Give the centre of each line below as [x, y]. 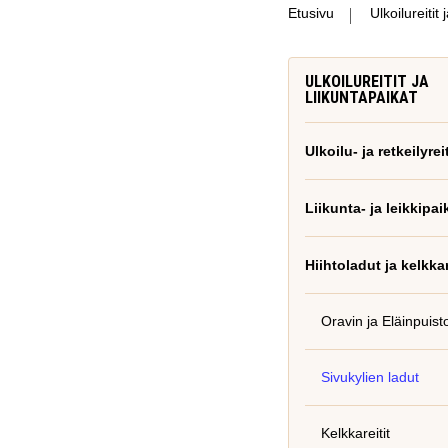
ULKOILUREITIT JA [367, 81]
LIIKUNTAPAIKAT [361, 97]
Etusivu [311, 13]
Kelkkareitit [355, 433]
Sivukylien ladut [370, 377]
